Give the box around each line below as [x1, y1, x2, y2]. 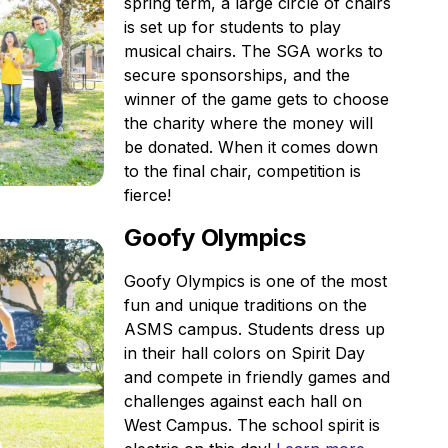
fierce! [124, 185, 171, 205]
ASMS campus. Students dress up [124, 319, 385, 339]
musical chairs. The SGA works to [124, 41, 383, 61]
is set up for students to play [124, 17, 341, 37]
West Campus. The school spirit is [124, 415, 380, 435]
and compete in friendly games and [124, 367, 390, 387]
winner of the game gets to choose [124, 89, 389, 109]
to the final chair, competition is [124, 161, 361, 181]
